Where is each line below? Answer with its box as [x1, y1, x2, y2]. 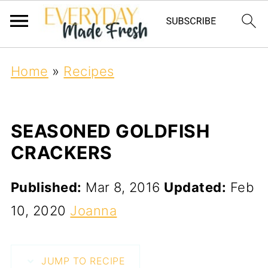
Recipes [63, 63, 114, 79]
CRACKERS [10, 142, 112, 163]
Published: [10, 179, 82, 195]
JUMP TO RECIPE [38, 255, 126, 267]
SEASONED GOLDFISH [10, 120, 210, 142]
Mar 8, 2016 [86, 179, 160, 195]
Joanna [70, 203, 117, 218]
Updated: [164, 179, 227, 195]
